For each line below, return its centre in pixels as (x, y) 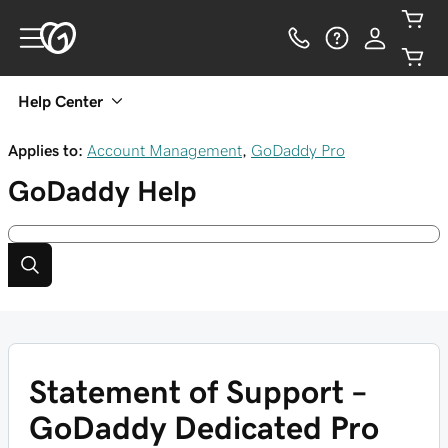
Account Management (164, 150)
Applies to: (45, 150)
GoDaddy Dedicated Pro (204, 428)
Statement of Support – (198, 392)
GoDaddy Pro (298, 150)
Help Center (60, 101)
